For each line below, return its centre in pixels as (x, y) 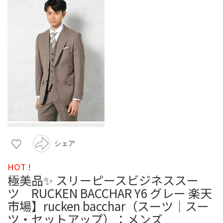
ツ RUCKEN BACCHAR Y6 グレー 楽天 (110, 193)
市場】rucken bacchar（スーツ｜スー (108, 206)
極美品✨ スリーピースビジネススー (103, 180)
